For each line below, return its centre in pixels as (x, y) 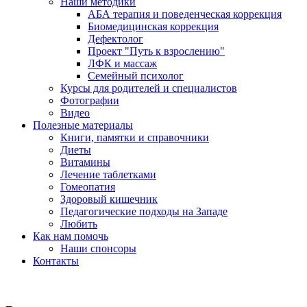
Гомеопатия (88, 186)
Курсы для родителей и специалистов (149, 88)
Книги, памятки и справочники (135, 137)
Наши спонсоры (98, 248)
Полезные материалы (83, 125)
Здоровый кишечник (109, 199)
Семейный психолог (136, 75)
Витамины (85, 162)
